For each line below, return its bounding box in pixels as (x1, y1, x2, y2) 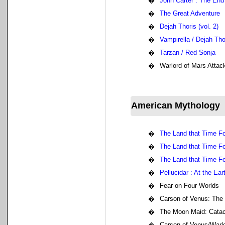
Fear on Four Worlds (160, 182, 219, 189)
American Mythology (131, 100, 220, 110)
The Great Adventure (160, 10, 220, 17)
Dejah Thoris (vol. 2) (160, 23, 218, 30)
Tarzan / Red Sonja (160, 49, 215, 56)
